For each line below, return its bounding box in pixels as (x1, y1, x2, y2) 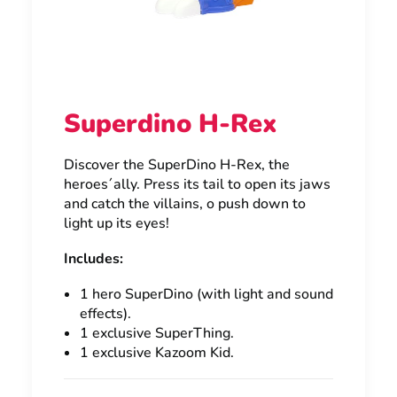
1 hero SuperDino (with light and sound (80, 284, 333, 304)
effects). (80, 304, 131, 323)
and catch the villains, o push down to (64, 194, 306, 214)
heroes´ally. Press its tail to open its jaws (64, 175, 331, 194)
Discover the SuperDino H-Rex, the (64, 155, 290, 175)
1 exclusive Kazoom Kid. (80, 343, 234, 362)
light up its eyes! (64, 214, 169, 233)
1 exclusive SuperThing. (80, 323, 234, 343)
